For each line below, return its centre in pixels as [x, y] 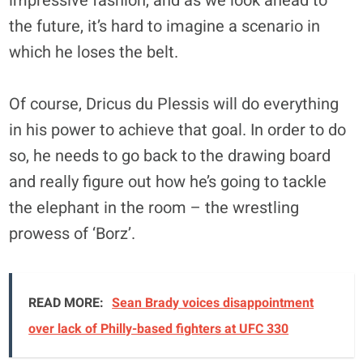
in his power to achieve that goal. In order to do [178, 130]
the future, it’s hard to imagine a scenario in [165, 26]
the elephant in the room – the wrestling [154, 207]
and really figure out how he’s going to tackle [168, 181]
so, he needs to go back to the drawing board [170, 156]
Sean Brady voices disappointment [213, 303]
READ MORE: [66, 303]
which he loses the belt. [94, 52]
